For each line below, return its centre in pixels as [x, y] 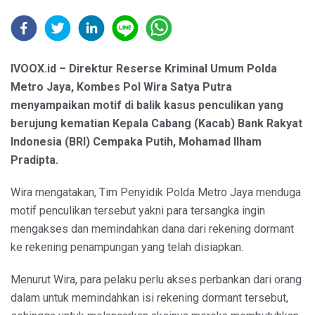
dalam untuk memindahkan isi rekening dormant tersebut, [149, 297]
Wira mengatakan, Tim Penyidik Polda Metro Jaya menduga [156, 192]
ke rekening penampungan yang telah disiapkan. [127, 247]
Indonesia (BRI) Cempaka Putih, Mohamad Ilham [136, 141]
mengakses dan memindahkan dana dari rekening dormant [152, 229]
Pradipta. [36, 160]
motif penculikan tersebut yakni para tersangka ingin [138, 210]
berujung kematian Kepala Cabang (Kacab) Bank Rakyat [156, 123]
